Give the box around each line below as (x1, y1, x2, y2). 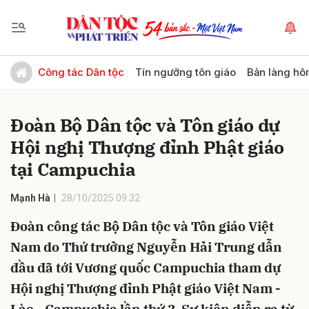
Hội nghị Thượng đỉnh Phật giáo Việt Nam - (10, 280, 281, 297)
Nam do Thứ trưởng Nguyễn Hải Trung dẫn (10, 239, 282, 255)
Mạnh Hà (10, 192, 50, 203)
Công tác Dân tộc (38, 66, 124, 79)
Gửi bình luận (3, 58, 94, 73)
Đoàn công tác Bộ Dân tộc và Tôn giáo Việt (10, 218, 274, 235)
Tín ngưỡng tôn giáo (135, 66, 236, 79)
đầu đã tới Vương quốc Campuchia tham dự (10, 259, 281, 276)
